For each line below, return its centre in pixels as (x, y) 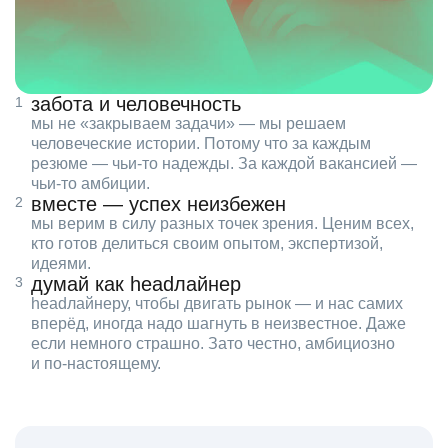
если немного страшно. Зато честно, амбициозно (213, 344)
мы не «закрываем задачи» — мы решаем (188, 124)
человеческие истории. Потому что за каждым (201, 144)
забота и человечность (136, 104)
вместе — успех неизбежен (158, 204)
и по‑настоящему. (96, 364)
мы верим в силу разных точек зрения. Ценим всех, (222, 224)
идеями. (61, 264)
